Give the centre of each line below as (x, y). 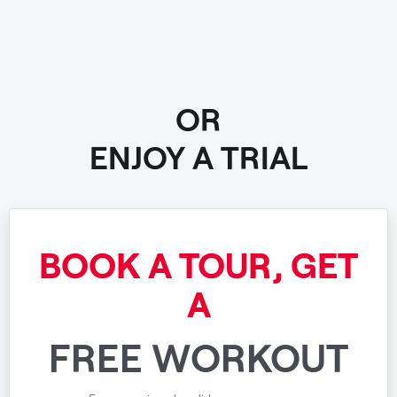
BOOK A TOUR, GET (198, 264)
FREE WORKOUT (198, 357)
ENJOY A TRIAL (198, 157)
